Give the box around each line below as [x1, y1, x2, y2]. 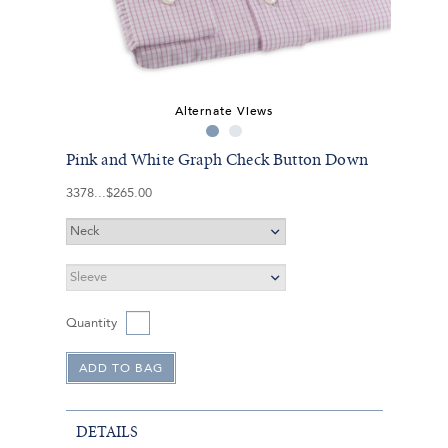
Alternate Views [174, 102, 274, 119]
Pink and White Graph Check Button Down [65, 151, 368, 168]
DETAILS [75, 423, 138, 440]
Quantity [65, 313, 117, 332]
